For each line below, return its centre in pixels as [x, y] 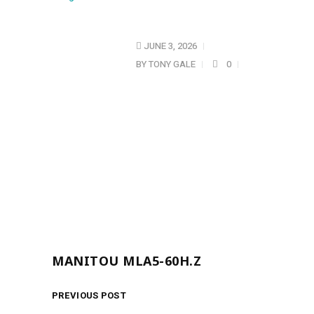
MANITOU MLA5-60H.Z [127, 261]
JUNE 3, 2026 [169, 46]
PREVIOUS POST [89, 295]
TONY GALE [172, 64]
